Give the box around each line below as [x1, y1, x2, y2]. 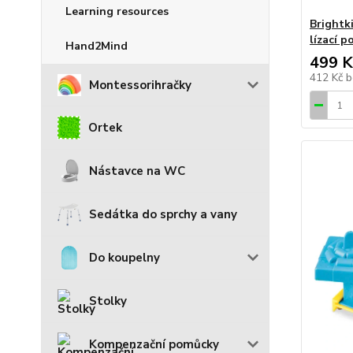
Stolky [89, 292, 127, 309]
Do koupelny [89, 249, 160, 266]
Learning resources [65, 4, 169, 19]
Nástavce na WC [89, 162, 185, 179]
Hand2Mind [65, 39, 128, 54]
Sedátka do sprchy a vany [89, 206, 237, 222]
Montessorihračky [89, 76, 191, 93]
